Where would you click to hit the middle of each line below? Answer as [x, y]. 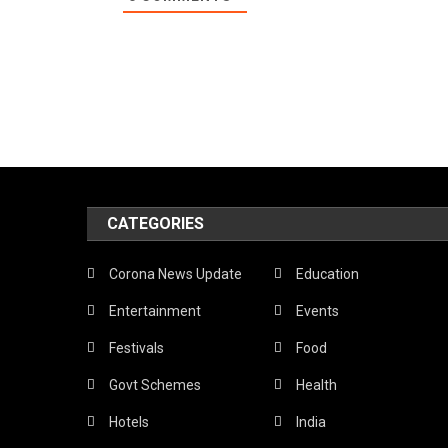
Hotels [129, 421]
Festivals [137, 347]
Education [328, 273]
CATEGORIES [156, 223]
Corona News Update [176, 273]
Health [317, 384]
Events [318, 310]
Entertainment [155, 310]
